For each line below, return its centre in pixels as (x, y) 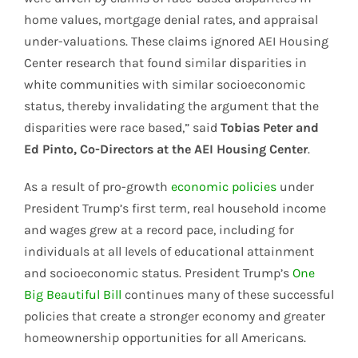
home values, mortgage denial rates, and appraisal (171, 20)
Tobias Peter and (270, 128)
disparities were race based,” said (122, 128)
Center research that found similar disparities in (165, 63)
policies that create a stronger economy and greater (175, 316)
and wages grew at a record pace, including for (159, 230)
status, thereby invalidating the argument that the (171, 106)
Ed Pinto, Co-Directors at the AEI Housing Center (166, 149)
